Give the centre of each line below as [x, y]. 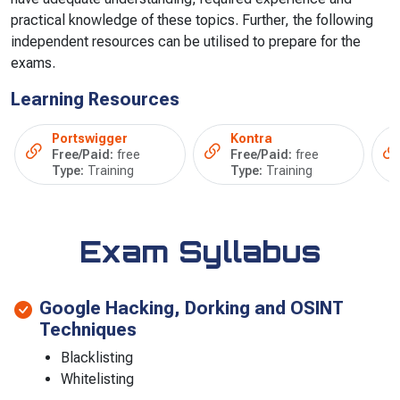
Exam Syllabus [200, 252]
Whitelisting [97, 379]
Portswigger [90, 139]
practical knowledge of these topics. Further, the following [192, 21]
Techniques [88, 330]
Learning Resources [95, 100]
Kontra [251, 139]
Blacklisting [97, 358]
